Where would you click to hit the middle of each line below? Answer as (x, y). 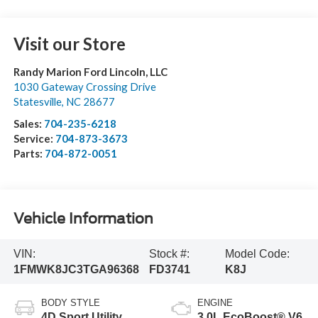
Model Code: (257, 253)
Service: (34, 139)
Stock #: (169, 253)
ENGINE (215, 303)
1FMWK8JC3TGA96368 (76, 269)
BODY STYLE (70, 303)
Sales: (28, 124)
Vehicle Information (83, 218)
